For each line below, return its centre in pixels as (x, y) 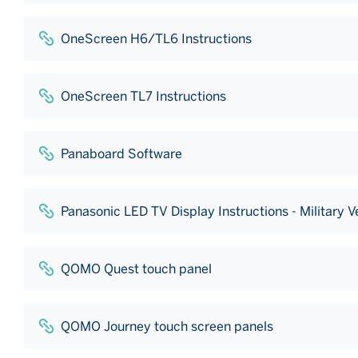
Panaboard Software (121, 153)
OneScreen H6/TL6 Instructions (156, 38)
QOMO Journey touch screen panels (167, 326)
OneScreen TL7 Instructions (143, 96)
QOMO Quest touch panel (136, 268)
